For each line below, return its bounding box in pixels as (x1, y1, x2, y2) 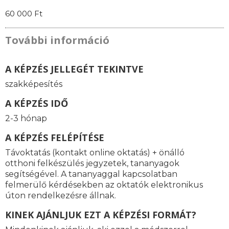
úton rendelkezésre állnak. (5, 191, 116, 201)
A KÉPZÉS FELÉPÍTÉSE (5, 131, 104, 144)
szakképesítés (5, 79, 62, 89)
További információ (5, 33, 109, 48)
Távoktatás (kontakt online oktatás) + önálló (5, 148, 185, 158)
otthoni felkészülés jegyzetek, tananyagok (5, 158, 179, 169)
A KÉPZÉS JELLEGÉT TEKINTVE (5, 63, 144, 76)
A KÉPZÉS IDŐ (5, 97, 68, 110)
